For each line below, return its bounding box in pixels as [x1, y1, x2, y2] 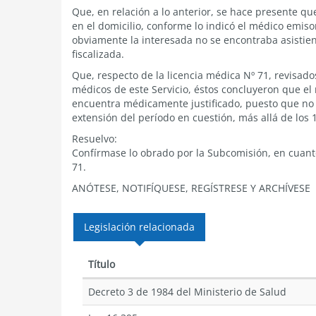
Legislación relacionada [84, 220, 195, 233]
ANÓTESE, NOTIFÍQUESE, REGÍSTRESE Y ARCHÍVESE [72, 181, 310, 195]
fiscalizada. [72, 47, 124, 61]
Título [88, 257, 115, 271]
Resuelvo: [72, 132, 117, 145]
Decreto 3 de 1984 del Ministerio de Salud [88, 285, 286, 298]
